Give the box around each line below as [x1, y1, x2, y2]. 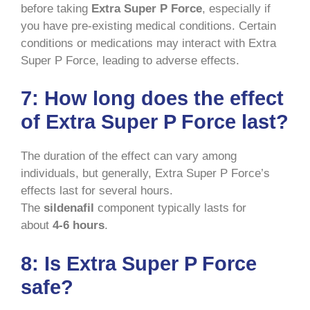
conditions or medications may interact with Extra [21, 36, 276, 50]
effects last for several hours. [21, 184, 173, 198]
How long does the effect [44, 87, 284, 110]
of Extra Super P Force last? [21, 111, 289, 134]
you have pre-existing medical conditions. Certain [21, 19, 276, 33]
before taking [21, 1, 91, 15]
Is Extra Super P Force [44, 252, 257, 275]
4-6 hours [53, 219, 104, 232]
